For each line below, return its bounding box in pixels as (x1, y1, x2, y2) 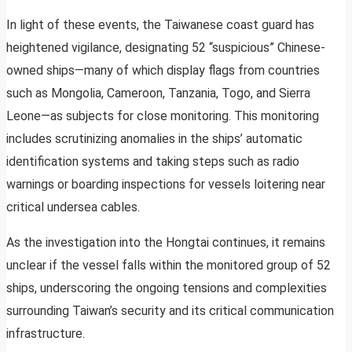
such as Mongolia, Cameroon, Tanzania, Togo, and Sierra (6, 86, 310, 101)
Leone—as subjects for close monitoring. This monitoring (6, 108, 319, 124)
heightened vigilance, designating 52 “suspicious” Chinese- (6, 40, 325, 56)
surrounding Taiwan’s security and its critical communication (6, 303, 334, 319)
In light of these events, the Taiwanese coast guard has (6, 17, 314, 33)
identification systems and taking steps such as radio (6, 154, 299, 170)
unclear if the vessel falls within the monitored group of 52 (6, 258, 331, 273)
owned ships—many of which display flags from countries (6, 63, 320, 79)
